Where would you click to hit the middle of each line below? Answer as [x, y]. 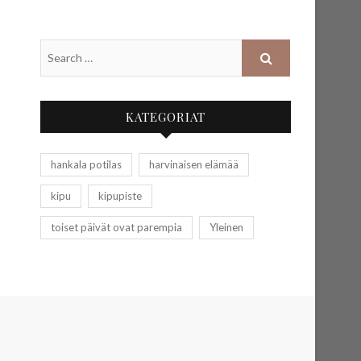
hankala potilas [86, 164]
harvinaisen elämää [194, 164]
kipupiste [120, 195]
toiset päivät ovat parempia [116, 227]
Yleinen [226, 227]
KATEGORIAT [166, 116]
